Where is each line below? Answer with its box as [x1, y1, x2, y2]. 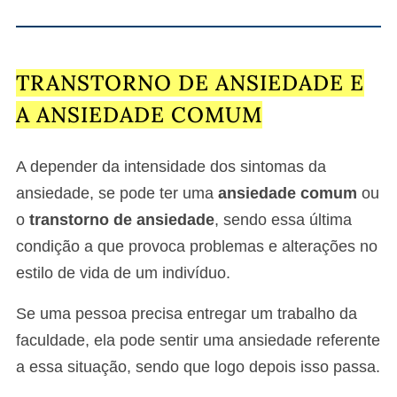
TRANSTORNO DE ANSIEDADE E [16, 68, 364, 97]
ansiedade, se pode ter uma [16, 183, 218, 202]
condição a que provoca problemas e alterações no [16, 237, 378, 255]
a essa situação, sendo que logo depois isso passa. [16, 357, 380, 376]
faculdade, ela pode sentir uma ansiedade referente [16, 331, 380, 349]
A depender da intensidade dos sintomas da [16, 157, 326, 175]
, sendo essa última [214, 210, 352, 229]
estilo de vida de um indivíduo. [16, 263, 230, 282]
